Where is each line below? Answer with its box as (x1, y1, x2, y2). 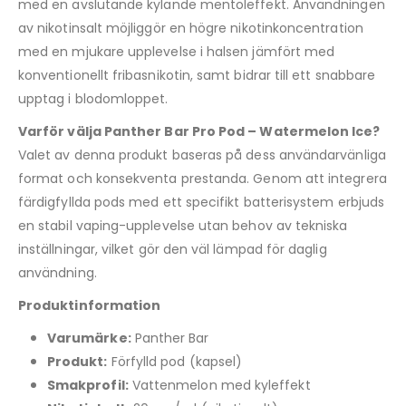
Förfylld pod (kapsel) (107, 353, 243, 372)
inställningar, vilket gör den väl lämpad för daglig (18, 240, 327, 259)
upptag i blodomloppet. (18, 90, 169, 109)
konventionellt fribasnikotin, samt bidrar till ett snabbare (18, 66, 376, 85)
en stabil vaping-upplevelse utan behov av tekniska (18, 217, 348, 236)
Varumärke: (47, 329, 131, 348)
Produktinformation (18, 296, 161, 315)
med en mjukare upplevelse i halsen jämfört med (18, 43, 335, 62)
